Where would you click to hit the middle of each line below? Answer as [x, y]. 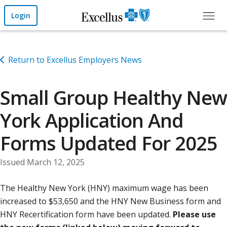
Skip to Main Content [44, 10]
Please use [194, 215]
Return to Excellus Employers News [75, 60]
